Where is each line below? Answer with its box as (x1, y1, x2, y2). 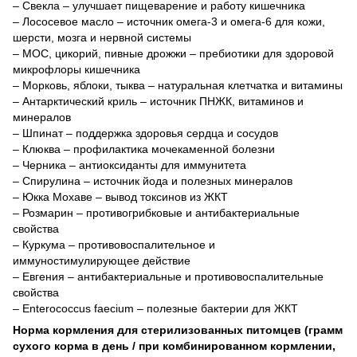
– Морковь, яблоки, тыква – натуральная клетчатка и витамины (13, 78, 343, 92)
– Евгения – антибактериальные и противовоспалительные (13, 269, 324, 283)
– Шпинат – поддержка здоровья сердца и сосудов (13, 126, 278, 139)
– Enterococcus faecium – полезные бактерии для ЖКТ (13, 301, 298, 315)
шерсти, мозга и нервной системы (13, 30, 191, 44)
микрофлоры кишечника (13, 62, 140, 76)
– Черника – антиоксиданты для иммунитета (13, 158, 246, 171)
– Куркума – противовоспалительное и (13, 237, 215, 251)
